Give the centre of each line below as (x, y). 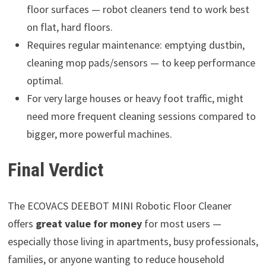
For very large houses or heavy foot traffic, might (135, 98)
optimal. (45, 80)
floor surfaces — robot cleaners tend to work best (138, 9)
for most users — (181, 224)
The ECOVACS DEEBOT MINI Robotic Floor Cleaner (119, 206)
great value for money (88, 224)
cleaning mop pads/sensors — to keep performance (141, 62)
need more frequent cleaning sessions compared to (141, 116)
